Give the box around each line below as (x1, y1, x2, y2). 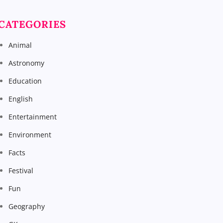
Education (8, 76, 42, 86)
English (8, 94, 33, 104)
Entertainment (8, 112, 57, 121)
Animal (8, 40, 32, 50)
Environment (8, 130, 51, 139)
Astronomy (8, 58, 44, 68)
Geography (8, 202, 45, 211)
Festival (8, 166, 33, 175)
